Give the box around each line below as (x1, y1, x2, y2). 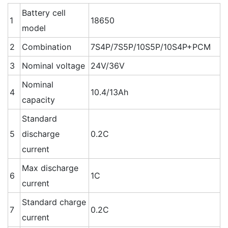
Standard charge (22, 197, 86, 208)
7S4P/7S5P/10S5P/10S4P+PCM (91, 42, 211, 52)
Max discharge (22, 163, 78, 174)
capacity (22, 95, 55, 105)
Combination (22, 42, 71, 52)
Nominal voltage (22, 61, 85, 71)
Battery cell (22, 8, 66, 18)
